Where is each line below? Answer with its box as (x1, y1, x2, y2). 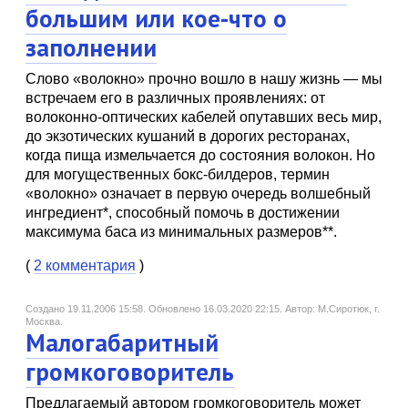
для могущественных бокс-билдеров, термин (25, 167, 330, 182)
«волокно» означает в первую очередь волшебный (25, 186, 371, 201)
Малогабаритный (25, 327, 219, 358)
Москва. (25, 316, 63, 327)
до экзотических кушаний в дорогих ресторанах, (25, 128, 350, 144)
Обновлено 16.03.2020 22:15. (148, 303, 285, 314)
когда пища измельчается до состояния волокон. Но (25, 148, 375, 163)
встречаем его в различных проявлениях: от (25, 90, 325, 106)
